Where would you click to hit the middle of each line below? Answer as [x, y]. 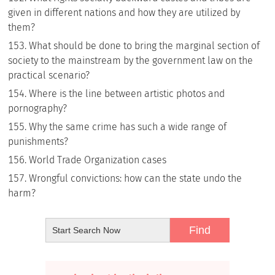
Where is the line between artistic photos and [127, 94]
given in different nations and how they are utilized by [124, 13]
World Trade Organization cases [98, 160]
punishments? [38, 141]
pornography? [38, 108]
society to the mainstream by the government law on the [131, 60]
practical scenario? [49, 75]
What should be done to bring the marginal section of [145, 46]
